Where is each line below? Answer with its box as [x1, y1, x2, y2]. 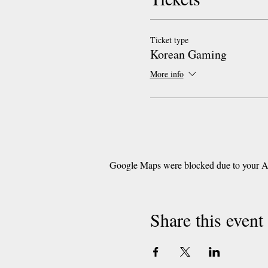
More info [150, 68, 184, 80]
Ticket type [150, 33, 188, 45]
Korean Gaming [150, 45, 227, 62]
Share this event [150, 207, 263, 232]
